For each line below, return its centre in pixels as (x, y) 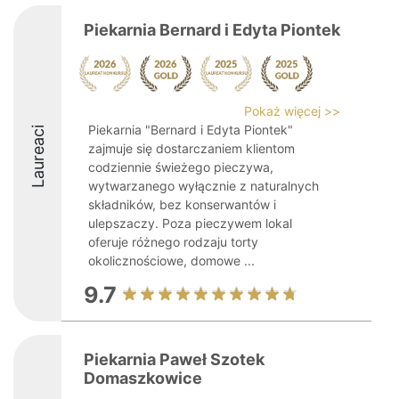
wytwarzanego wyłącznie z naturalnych (204, 186)
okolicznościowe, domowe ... (171, 261)
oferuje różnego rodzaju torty (173, 242)
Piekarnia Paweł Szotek (174, 359)
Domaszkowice (143, 378)
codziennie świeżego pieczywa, (181, 167)
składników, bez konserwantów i (182, 204)
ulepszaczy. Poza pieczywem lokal (190, 223)
